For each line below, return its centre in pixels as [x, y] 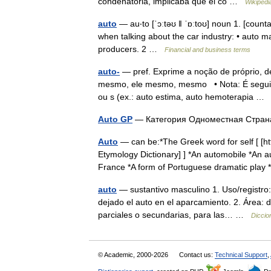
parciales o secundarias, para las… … [175, 215]
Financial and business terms [207, 50]
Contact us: [197, 255]
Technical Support [241, 255]
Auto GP [115, 119]
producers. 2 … [131, 49]
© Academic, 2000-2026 [134, 255]
